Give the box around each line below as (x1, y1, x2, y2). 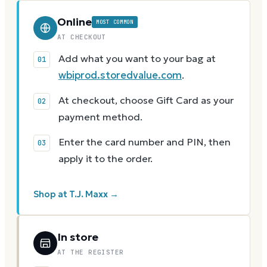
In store (57, 230, 98, 244)
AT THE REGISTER (57, 248, 124, 257)
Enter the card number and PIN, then (58, 136, 231, 149)
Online (57, 15, 92, 29)
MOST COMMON (96, 18, 133, 26)
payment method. (58, 111, 142, 124)
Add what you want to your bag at (58, 52, 216, 66)
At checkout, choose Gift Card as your (58, 94, 234, 107)
